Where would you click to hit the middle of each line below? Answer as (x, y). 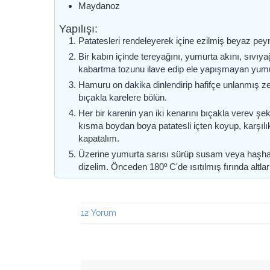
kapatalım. (99, 139)
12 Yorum (99, 213)
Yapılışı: (79, 29)
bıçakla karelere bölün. (123, 98)
